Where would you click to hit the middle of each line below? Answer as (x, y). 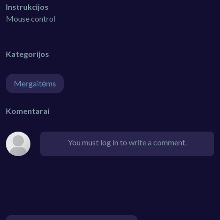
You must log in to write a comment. (127, 142)
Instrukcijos (27, 7)
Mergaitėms (35, 83)
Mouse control (31, 19)
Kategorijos (27, 54)
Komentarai (28, 111)
